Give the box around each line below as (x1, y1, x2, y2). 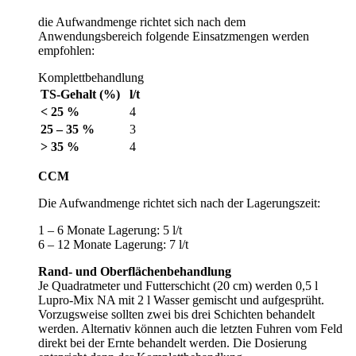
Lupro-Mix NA (38, 292, 115, 307)
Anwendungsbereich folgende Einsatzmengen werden (38, 29, 309, 43)
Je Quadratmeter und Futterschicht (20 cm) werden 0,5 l (38, 278, 318, 292)
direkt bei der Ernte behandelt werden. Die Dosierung (38, 335, 307, 350)
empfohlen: (38, 43, 95, 57)
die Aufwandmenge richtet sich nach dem (38, 14, 246, 29)
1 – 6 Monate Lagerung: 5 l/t (38, 222, 182, 237)
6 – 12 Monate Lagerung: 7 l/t (38, 237, 188, 251)
